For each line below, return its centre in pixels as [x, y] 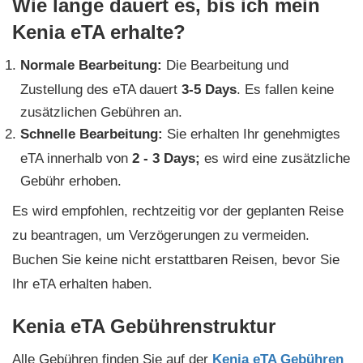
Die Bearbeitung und [225, 66]
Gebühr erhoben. [71, 181]
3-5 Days [209, 90]
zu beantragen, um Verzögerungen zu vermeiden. [161, 236]
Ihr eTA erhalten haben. [82, 284]
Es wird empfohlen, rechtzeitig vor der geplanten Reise [178, 211]
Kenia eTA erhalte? [99, 32]
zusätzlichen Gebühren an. [101, 113]
